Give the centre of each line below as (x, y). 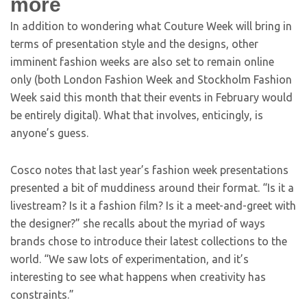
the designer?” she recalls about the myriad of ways (138, 223)
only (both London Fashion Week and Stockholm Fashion (151, 79)
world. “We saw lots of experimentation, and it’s (130, 259)
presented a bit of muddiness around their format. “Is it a (152, 188)
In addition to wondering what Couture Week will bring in (151, 26)
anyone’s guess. (49, 133)
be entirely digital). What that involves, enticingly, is (137, 115)
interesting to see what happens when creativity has (138, 277)
